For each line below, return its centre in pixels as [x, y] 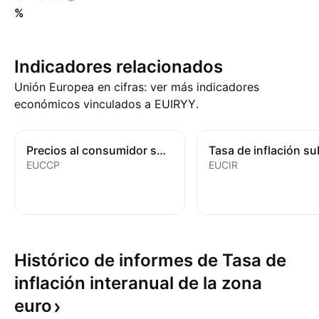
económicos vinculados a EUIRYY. [106, 104]
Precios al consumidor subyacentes [161, 150]
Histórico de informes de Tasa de [150, 260]
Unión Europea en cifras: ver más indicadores [137, 87]
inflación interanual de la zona [138, 283]
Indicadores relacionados [119, 67]
